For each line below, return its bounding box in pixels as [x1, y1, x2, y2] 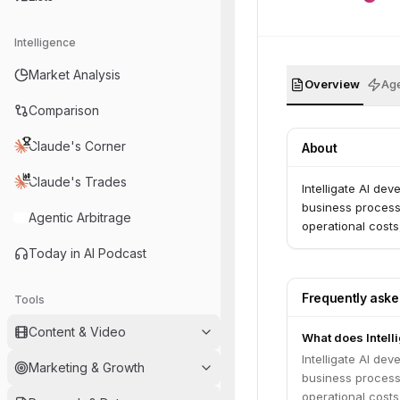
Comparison [29, 103, 99, 118]
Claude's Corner [29, 138, 126, 154]
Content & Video [29, 324, 126, 339]
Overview [304, 77, 360, 91]
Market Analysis [29, 67, 121, 82]
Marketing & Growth [29, 360, 145, 375]
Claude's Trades [29, 174, 127, 189]
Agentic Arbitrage [29, 210, 131, 225]
